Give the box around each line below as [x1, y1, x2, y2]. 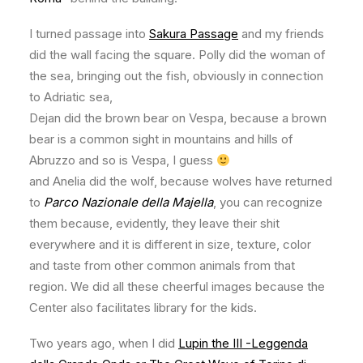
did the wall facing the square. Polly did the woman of [29, 47, 326, 62]
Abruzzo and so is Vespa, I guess [29, 152, 216, 168]
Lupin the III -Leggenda [178, 335, 308, 351]
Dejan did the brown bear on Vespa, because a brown [29, 110, 327, 126]
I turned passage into [29, 26, 149, 41]
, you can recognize [213, 194, 322, 210]
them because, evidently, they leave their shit [29, 216, 280, 231]
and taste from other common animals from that [29, 258, 295, 273]
